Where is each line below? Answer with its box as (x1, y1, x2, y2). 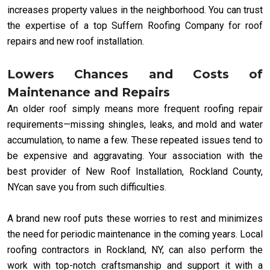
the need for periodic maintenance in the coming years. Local (7, 228, 263, 240)
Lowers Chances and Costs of (7, 66, 263, 81)
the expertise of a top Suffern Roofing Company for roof (7, 19, 263, 31)
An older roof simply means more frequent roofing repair (7, 102, 263, 115)
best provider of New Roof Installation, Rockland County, (7, 165, 263, 177)
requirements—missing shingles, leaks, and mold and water (7, 118, 263, 130)
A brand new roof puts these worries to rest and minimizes (7, 212, 263, 224)
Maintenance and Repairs (7, 84, 170, 99)
